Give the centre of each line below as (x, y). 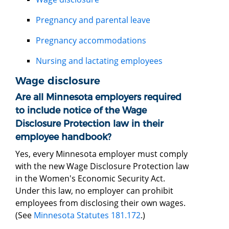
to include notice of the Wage (81, 110)
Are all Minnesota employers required (98, 97)
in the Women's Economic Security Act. (90, 178)
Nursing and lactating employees (99, 61)
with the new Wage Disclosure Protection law (102, 166)
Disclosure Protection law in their (89, 123)
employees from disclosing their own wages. (100, 203)
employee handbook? (65, 136)
